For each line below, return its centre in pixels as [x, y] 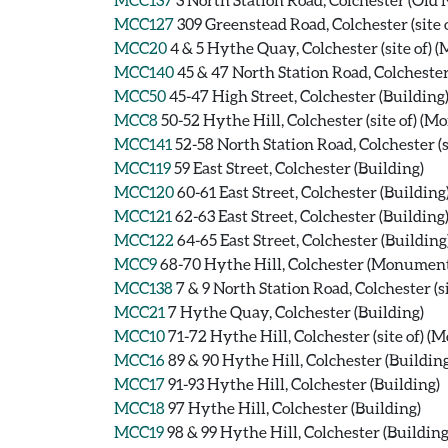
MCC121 [143, 215]
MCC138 [143, 287]
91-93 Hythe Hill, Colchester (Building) [304, 383]
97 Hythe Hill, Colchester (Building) [294, 407]
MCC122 [144, 239]
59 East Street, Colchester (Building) [299, 167]
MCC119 [142, 167]
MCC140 [144, 71]
